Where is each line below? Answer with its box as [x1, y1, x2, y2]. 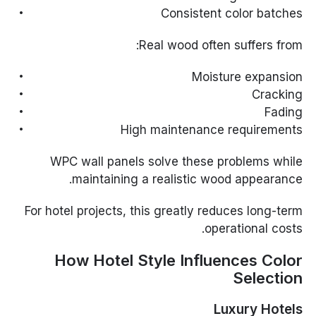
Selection [232, 268, 303, 287]
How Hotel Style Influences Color [54, 250, 303, 269]
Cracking [251, 87, 303, 102]
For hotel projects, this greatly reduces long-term [24, 203, 303, 218]
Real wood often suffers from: [138, 37, 303, 52]
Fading [264, 104, 303, 119]
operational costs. [204, 221, 303, 236]
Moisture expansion [191, 69, 303, 84]
